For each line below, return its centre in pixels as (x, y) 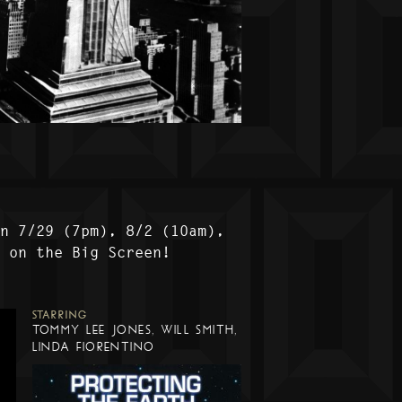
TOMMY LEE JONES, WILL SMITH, (135, 330)
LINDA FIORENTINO (93, 347)
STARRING (59, 315)
